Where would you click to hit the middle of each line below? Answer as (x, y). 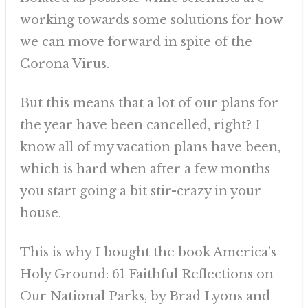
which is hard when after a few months (145, 169)
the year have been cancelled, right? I (140, 125)
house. (40, 213)
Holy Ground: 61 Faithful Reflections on (146, 274)
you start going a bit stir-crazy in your (140, 191)
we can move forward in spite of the (136, 42)
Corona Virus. (64, 64)
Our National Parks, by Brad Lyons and (145, 296)
